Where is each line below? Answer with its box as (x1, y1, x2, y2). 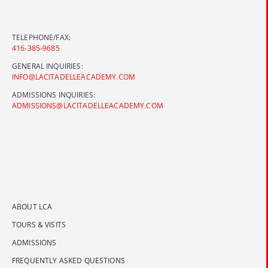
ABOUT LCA (11, 202, 53, 212)
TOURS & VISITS (11, 220, 66, 230)
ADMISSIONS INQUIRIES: (11, 90, 96, 100)
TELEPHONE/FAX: (11, 32, 71, 42)
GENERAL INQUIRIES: (11, 61, 83, 71)
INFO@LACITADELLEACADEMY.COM (11, 72, 136, 82)
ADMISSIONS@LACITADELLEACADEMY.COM (11, 100, 163, 111)
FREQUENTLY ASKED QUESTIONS (11, 255, 125, 266)
